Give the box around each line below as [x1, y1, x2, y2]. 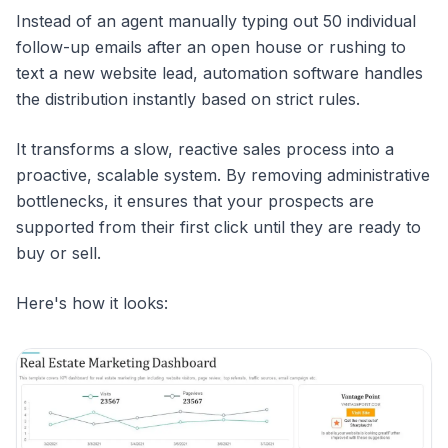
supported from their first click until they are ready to [16, 217, 421, 237]
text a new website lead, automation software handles [16, 63, 423, 83]
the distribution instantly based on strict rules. [16, 89, 360, 109]
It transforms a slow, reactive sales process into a [16, 139, 394, 159]
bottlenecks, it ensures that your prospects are [16, 191, 374, 211]
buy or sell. [16, 243, 101, 263]
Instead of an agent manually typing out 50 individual [16, 11, 416, 31]
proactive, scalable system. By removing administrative [16, 165, 430, 185]
